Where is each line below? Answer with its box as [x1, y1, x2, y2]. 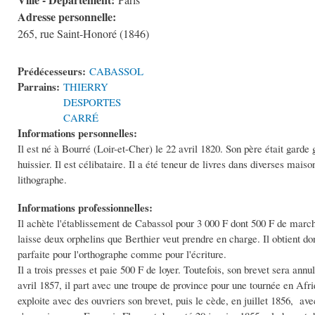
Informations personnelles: [18, 125, 141, 141]
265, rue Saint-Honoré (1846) [18, 26, 149, 42]
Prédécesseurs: [18, 63, 89, 79]
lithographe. [18, 172, 67, 187]
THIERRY [63, 79, 108, 94]
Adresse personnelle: [18, 8, 120, 25]
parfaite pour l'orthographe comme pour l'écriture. [18, 247, 226, 262]
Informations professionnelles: [18, 200, 156, 216]
